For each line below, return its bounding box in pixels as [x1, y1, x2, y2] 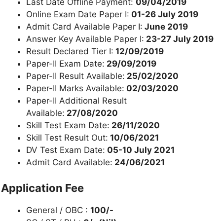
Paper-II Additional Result [26, 96, 127, 106]
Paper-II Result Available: [26, 71, 125, 81]
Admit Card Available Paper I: [26, 22, 143, 32]
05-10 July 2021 [105, 145, 175, 155]
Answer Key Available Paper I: [26, 34, 144, 44]
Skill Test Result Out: [26, 133, 108, 143]
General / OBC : [26, 205, 90, 215]
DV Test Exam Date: [26, 145, 105, 155]
